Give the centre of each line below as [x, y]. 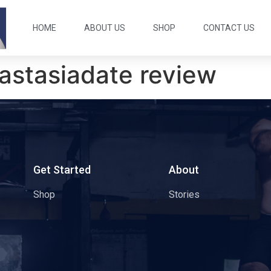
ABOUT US [105, 28]
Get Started [62, 170]
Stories [184, 195]
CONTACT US [229, 28]
